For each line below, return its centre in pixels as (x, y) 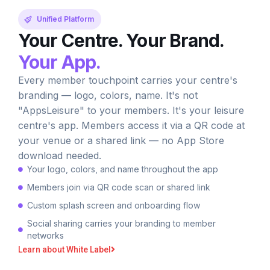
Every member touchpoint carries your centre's (128, 80)
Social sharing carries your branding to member (121, 224)
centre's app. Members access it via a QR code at (131, 126)
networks (46, 236)
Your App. (59, 62)
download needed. (60, 156)
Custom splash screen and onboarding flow (114, 206)
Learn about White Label (64, 250)
